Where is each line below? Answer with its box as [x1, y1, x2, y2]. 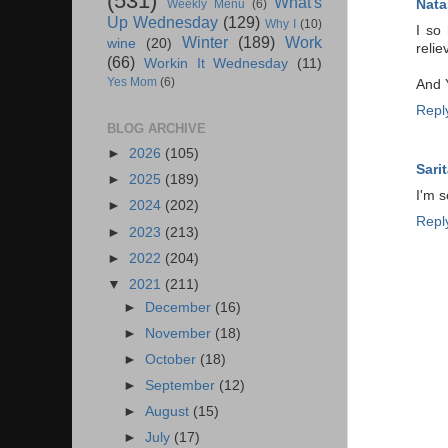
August [145, 404, 194, 419]
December [145, 299, 216, 315]
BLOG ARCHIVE [107, 121, 206, 137]
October [145, 351, 201, 367]
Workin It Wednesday [143, 56, 289, 72]
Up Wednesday [107, 13, 218, 32]
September [145, 377, 220, 393]
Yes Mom [107, 75, 157, 90]
